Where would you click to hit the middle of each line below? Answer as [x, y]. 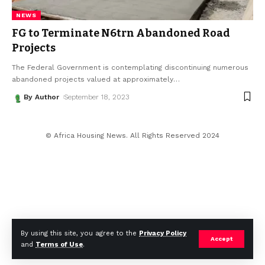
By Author [41, 97]
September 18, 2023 [97, 97]
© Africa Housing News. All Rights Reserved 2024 [132, 135]
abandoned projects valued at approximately [93, 79]
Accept [222, 239]
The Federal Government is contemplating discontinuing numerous [130, 67]
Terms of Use [59, 245]
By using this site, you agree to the [80, 233]
